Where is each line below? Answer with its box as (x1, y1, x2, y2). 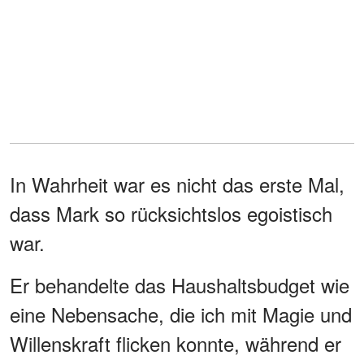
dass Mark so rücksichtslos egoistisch (10, 198, 332, 227)
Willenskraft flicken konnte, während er (10, 328, 341, 357)
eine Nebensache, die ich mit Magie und (10, 299, 352, 328)
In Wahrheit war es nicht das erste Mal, (10, 169, 344, 198)
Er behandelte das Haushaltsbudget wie (10, 270, 349, 299)
